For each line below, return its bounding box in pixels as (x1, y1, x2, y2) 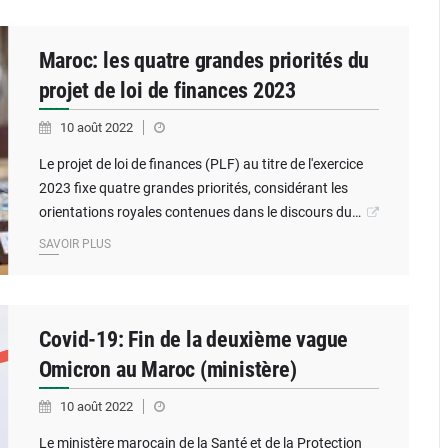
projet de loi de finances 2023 (38, 78, 296, 103)
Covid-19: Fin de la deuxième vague (38, 327, 349, 352)
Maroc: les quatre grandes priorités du (38, 48, 370, 73)
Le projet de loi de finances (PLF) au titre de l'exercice (38, 156, 363, 172)
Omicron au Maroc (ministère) (38, 357, 297, 382)
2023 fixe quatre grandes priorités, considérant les (38, 180, 348, 196)
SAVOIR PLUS (38, 237, 111, 251)
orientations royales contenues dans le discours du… (38, 204, 361, 220)
